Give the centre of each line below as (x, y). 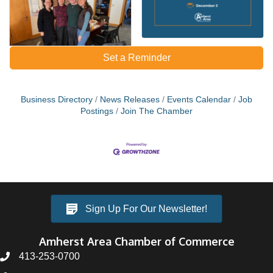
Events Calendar (199, 99)
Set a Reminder (136, 57)
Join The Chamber (157, 111)
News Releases (130, 99)
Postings (97, 111)
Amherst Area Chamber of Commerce (136, 241)
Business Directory (57, 99)
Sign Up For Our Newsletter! (146, 209)
